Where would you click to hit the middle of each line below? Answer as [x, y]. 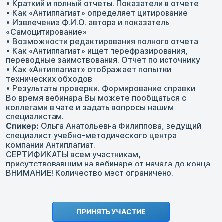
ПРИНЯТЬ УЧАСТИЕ [111, 212]
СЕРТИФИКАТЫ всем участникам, [73, 154]
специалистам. [35, 117]
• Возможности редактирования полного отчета [102, 41]
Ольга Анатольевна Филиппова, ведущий [120, 126]
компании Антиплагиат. [51, 145]
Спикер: [22, 126]
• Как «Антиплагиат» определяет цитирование [97, 13]
